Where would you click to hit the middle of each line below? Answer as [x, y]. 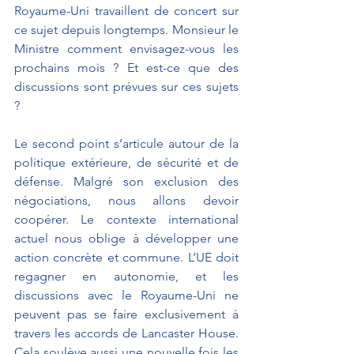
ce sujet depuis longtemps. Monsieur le [126, 29]
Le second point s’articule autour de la [126, 143]
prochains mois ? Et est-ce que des [126, 67]
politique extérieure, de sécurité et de [126, 162]
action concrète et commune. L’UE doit [126, 257]
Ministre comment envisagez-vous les [126, 48]
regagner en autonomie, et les [126, 276]
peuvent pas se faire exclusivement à [126, 314]
